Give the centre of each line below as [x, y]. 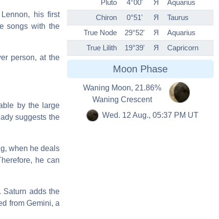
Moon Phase [140, 69]
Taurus [178, 18]
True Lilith [102, 48]
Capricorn [183, 48]
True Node [100, 33]
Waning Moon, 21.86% [122, 88]
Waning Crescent [122, 100]
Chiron [106, 18]
